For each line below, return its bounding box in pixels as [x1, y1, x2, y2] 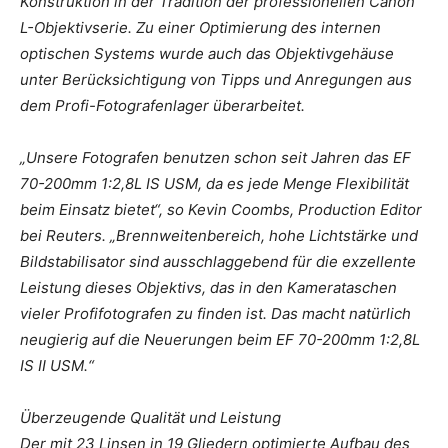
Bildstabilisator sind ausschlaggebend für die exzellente [20, 251, 416, 271]
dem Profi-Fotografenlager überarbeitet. [20, 95, 305, 115]
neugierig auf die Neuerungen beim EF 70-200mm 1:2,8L [20, 329, 420, 349]
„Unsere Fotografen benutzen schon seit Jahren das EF [20, 147, 411, 167]
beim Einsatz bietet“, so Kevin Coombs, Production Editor [20, 199, 422, 219]
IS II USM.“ [20, 355, 94, 375]
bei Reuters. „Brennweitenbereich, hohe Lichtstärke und [20, 225, 418, 245]
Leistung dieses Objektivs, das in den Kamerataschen [20, 277, 397, 297]
